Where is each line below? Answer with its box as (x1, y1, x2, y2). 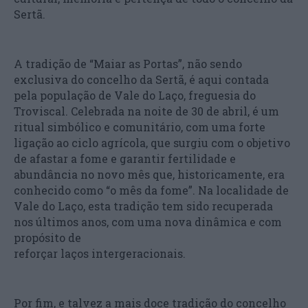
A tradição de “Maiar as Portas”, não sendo (14, 56, 242, 71)
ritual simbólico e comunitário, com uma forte (14, 119, 265, 134)
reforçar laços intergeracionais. (14, 245, 186, 261)
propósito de (14, 230, 81, 245)
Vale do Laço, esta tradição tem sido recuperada (14, 198, 273, 213)
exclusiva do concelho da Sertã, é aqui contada (14, 71, 269, 87)
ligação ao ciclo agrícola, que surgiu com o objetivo (14, 135, 290, 150)
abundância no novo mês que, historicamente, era (14, 166, 285, 181)
